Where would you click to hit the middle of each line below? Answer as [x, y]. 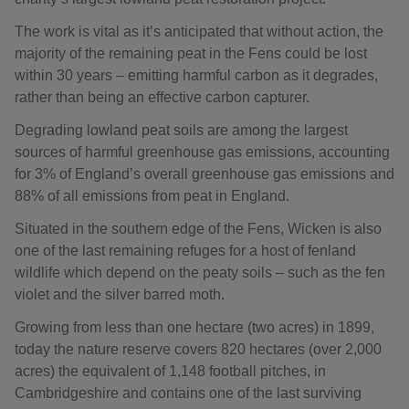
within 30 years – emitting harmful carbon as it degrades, [196, 75]
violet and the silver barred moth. [120, 294]
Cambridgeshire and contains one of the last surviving [188, 393]
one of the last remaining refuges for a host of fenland [185, 251]
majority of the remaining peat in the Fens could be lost [191, 53]
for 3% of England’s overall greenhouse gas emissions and [204, 174]
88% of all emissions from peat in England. [152, 196]
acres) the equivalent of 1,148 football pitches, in [170, 371]
